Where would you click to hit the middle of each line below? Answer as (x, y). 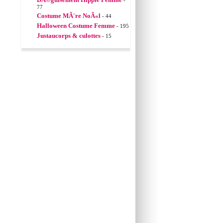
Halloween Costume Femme (76, 26)
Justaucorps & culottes (69, 36)
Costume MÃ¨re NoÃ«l (69, 16)
